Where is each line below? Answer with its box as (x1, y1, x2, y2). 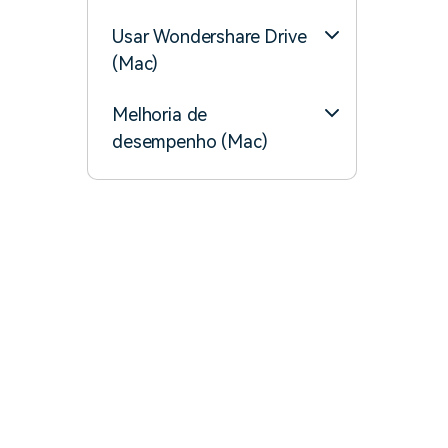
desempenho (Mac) (112, 131, 268, 152)
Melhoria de (112, 104, 208, 125)
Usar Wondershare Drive (112, 26, 307, 47)
